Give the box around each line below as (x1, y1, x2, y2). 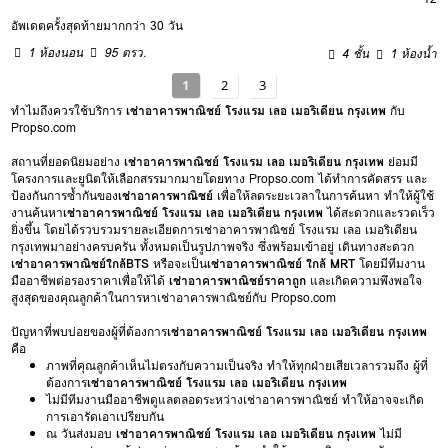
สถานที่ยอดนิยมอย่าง (11, 152, 125, 172)
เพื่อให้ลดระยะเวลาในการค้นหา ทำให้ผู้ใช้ (217, 186, 435, 206)
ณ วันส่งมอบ (46, 424, 117, 444)
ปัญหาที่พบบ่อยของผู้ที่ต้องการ (11, 322, 168, 342)
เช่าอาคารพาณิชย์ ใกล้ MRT (207, 254, 356, 274)
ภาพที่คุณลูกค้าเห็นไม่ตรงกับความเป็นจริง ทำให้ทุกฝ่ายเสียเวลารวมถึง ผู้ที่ (46, 356, 429, 376)
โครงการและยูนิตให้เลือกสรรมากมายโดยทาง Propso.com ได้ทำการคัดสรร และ (11, 169, 428, 189)
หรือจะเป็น (149, 254, 208, 274)
